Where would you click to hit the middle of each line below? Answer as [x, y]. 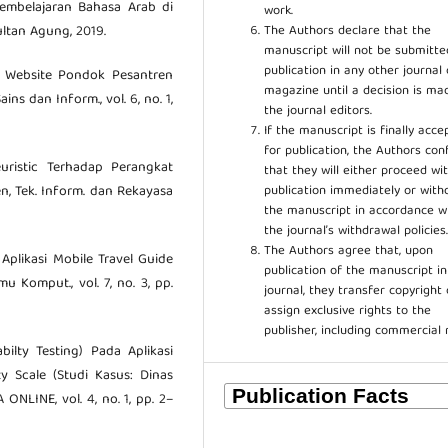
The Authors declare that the [348, 31]
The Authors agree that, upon [349, 251]
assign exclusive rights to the [348, 311]
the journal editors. [318, 111]
